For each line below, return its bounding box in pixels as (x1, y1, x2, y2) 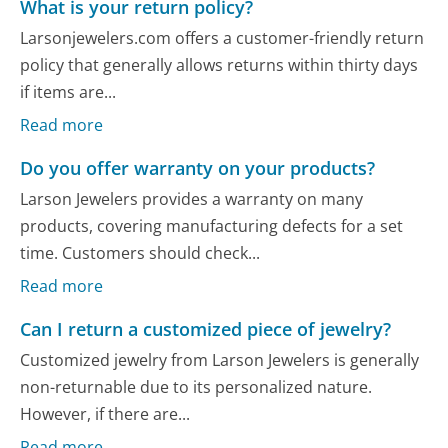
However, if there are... (20, 403, 191, 426)
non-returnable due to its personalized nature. (20, 376, 373, 399)
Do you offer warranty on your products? (20, 155, 376, 180)
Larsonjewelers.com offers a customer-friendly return (20, 27, 425, 50)
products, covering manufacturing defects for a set (20, 215, 404, 238)
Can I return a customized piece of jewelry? (20, 316, 392, 341)
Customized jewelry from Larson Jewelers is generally (20, 349, 420, 372)
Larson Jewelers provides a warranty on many (20, 188, 364, 211)
